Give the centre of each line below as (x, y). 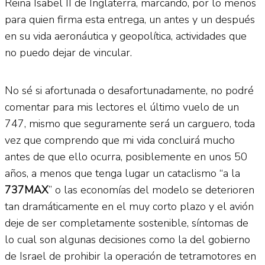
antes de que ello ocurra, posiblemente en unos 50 (126, 156)
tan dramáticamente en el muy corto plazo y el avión (129, 206)
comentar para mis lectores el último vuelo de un (122, 107)
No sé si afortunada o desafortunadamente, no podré (129, 90)
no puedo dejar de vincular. (68, 52)
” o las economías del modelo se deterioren (151, 190)
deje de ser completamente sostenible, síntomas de (127, 223)
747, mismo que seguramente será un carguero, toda (130, 123)
